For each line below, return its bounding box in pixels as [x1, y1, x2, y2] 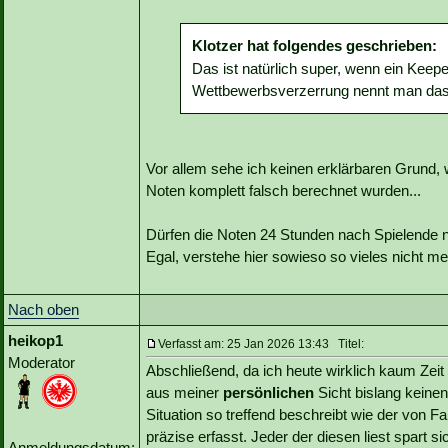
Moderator [8, 354, 75, 372]
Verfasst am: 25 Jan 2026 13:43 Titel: [158, 337, 364, 352]
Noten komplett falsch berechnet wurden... [146, 182, 421, 200]
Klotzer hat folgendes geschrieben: [192, 37, 437, 55]
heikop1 [8, 332, 63, 350]
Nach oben [8, 301, 79, 319]
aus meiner [146, 384, 223, 402]
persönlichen [223, 384, 314, 402]
